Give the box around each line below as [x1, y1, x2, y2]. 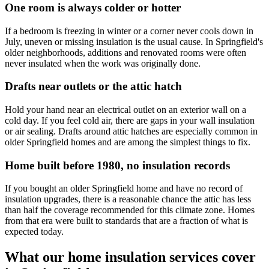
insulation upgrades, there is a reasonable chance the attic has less [5, 194, 251, 205]
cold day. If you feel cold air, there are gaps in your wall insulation [5, 115, 255, 126]
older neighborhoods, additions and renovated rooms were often [5, 47, 246, 58]
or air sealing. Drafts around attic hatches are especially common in [5, 126, 258, 137]
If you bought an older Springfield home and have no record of [5, 183, 243, 194]
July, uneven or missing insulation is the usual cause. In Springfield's [5, 36, 263, 47]
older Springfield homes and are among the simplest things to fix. [5, 137, 250, 148]
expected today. [5, 226, 64, 237]
